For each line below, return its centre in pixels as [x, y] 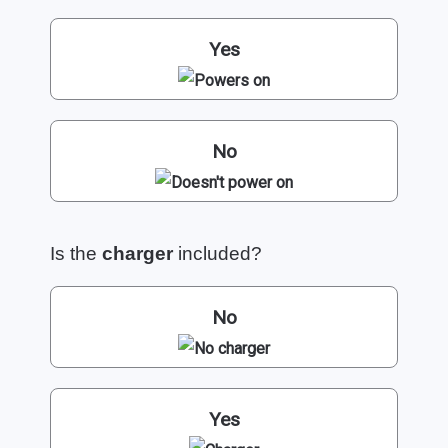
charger [137, 253]
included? [217, 253]
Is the [76, 253]
